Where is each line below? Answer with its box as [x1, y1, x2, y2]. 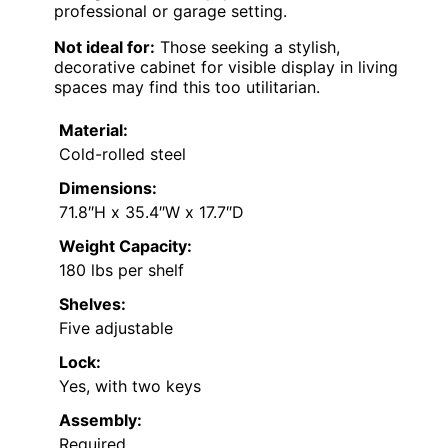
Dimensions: [59, 178, 157, 199]
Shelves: [59, 294, 126, 315]
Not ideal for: [54, 37, 155, 58]
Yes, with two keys [59, 376, 201, 397]
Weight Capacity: [59, 236, 192, 257]
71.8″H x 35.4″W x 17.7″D [59, 202, 244, 223]
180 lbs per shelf [59, 260, 184, 281]
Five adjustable [59, 318, 173, 339]
